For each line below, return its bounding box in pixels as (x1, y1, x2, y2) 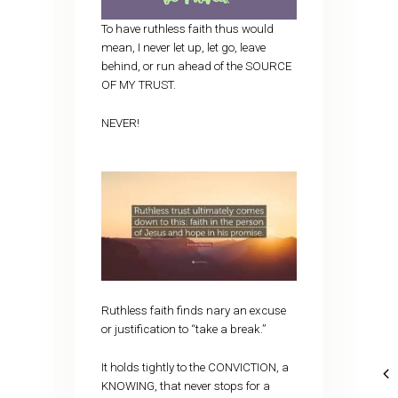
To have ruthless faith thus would (100, 22, 274, 36)
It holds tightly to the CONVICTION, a (100, 360, 289, 374)
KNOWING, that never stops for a (100, 378, 270, 393)
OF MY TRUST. (100, 78, 176, 92)
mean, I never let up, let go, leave (100, 41, 266, 55)
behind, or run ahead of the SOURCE (100, 60, 291, 74)
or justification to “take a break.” (100, 322, 267, 337)
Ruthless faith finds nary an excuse (100, 304, 286, 318)
